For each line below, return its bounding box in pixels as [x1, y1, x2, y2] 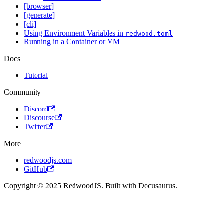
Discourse [24, 113, 55, 122]
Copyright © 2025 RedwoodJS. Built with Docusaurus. [4, 182, 177, 190]
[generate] [24, 11, 55, 20]
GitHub [24, 165, 47, 174]
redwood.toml [125, 30, 173, 37]
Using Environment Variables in [24, 29, 125, 37]
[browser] [24, 2, 54, 11]
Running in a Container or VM [24, 37, 120, 46]
